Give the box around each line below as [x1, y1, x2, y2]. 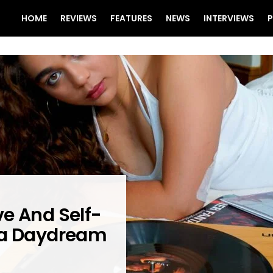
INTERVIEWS [204, 12, 254, 24]
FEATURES [110, 12, 152, 24]
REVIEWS [60, 12, 97, 24]
